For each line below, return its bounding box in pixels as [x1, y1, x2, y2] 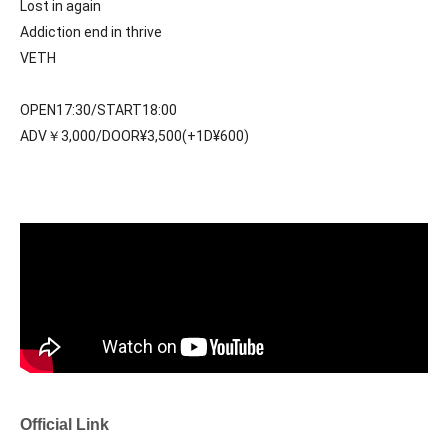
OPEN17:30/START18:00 [20, 102, 177, 118]
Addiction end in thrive [20, 24, 162, 40]
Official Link [20, 416, 109, 433]
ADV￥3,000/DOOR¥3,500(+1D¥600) [20, 128, 249, 144]
